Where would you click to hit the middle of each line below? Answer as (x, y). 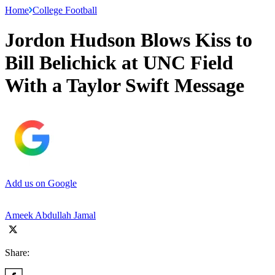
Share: (17, 252)
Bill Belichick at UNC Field (119, 63)
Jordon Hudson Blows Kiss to (129, 40)
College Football (65, 10)
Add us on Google (41, 183)
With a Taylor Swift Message (125, 86)
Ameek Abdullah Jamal (50, 215)
